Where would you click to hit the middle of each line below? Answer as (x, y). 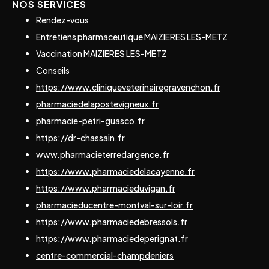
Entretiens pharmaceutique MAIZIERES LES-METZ (132, 37)
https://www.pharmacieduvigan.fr (106, 188)
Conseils (53, 71)
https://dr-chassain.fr (80, 138)
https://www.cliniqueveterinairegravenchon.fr (128, 87)
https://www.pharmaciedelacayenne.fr (115, 171)
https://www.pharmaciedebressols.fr (112, 222)
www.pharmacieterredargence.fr (103, 155)
